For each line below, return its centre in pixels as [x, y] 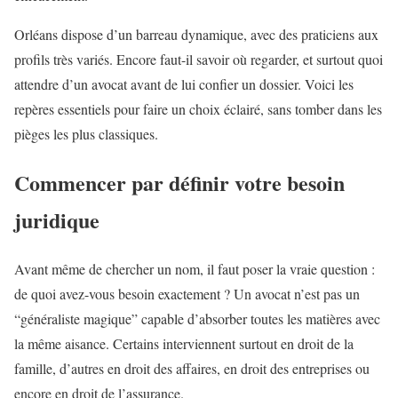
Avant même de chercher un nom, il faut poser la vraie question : [195, 269]
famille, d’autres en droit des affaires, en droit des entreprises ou [192, 369]
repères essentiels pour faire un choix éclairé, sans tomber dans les [198, 109]
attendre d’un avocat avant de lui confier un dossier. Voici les [184, 84]
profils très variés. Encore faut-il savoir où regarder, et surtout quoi [199, 60]
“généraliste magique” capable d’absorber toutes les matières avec [197, 319]
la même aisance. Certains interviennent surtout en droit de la [184, 344]
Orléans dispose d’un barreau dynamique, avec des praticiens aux [196, 35]
